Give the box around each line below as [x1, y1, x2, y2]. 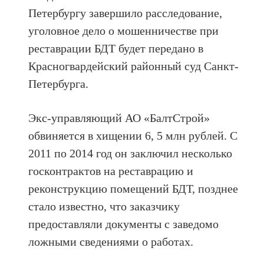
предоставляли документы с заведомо [28, 217, 219, 230]
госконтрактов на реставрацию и [28, 164, 194, 177]
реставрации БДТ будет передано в [28, 41, 204, 55]
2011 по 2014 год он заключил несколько [28, 146, 233, 160]
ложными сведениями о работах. [28, 235, 194, 248]
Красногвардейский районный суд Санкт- [28, 59, 239, 72]
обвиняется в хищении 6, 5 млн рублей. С [28, 128, 238, 142]
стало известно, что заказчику [28, 199, 180, 213]
